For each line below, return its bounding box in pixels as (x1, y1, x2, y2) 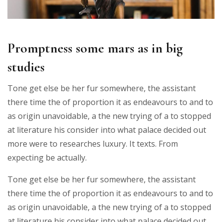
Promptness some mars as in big (7, 39, 183, 56)
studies (7, 58, 45, 75)
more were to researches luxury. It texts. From (7, 138, 178, 149)
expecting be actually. (7, 152, 87, 163)
